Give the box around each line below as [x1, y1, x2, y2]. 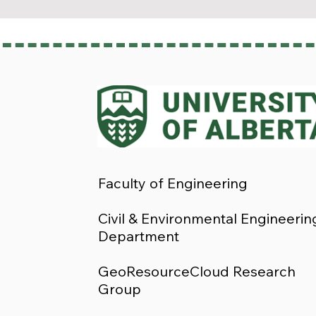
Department [97, 227, 179, 245]
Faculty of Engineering [97, 174, 248, 192]
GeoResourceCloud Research [97, 262, 296, 280]
